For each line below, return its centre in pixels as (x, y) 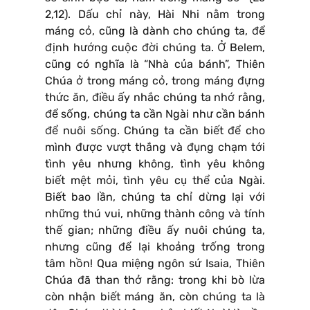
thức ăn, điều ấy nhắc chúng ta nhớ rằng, (155, 98)
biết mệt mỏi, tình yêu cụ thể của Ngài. (155, 181)
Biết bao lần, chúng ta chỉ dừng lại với (155, 197)
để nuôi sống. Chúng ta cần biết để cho (155, 131)
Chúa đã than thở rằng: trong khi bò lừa (155, 280)
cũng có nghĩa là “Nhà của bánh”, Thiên (155, 64)
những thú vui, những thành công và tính (155, 214)
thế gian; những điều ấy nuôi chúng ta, (155, 230)
